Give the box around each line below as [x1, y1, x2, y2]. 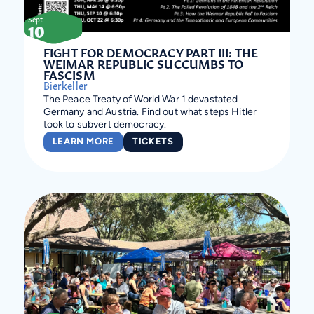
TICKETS [132, 137, 174, 146]
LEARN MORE [52, 137, 115, 146]
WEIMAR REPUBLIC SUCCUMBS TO [43, 54, 244, 71]
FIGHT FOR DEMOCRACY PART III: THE [43, 43, 259, 60]
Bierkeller [43, 77, 88, 92]
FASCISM [43, 65, 95, 82]
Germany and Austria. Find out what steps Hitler [43, 107, 257, 118]
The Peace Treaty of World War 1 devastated [43, 94, 238, 105]
